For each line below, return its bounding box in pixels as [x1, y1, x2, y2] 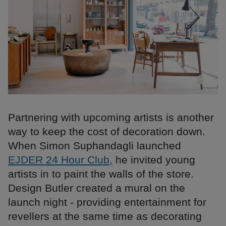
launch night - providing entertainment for [8, 196, 206, 208]
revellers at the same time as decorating [8, 210, 202, 222]
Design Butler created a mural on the [8, 182, 185, 194]
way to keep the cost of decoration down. [8, 125, 205, 137]
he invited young [112, 153, 195, 165]
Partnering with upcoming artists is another [8, 111, 214, 123]
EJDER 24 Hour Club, [8, 153, 112, 165]
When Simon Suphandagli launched [8, 139, 181, 151]
